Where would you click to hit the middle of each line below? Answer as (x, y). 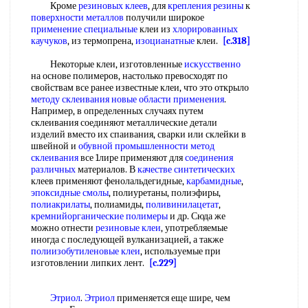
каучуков (49, 41)
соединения (209, 158)
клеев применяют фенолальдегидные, (109, 181)
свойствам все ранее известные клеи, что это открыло (140, 88)
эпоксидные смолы (70, 193)
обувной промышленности (133, 146)
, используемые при (180, 251)
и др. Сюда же (197, 216)
